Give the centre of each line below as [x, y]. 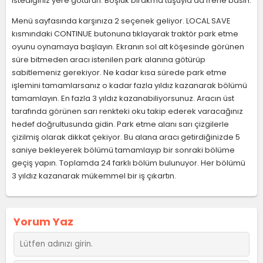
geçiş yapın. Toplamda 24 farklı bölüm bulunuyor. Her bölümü [129, 163]
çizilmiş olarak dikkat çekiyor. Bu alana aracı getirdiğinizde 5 [126, 137]
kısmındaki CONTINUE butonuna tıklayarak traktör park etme [125, 34]
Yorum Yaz [43, 222]
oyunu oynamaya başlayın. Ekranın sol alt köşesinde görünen [128, 47]
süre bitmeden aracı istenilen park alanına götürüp [109, 60]
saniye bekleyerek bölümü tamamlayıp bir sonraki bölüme [123, 150]
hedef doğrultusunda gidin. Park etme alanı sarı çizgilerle [120, 124]
